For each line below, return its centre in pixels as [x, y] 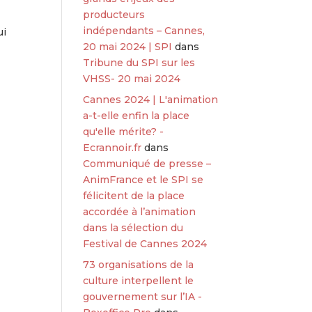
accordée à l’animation [140, 212]
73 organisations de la [139, 265]
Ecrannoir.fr [112, 148]
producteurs [114, 15]
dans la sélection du [133, 228]
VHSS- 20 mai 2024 [132, 79]
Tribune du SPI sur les [139, 63]
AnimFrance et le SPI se [143, 180]
